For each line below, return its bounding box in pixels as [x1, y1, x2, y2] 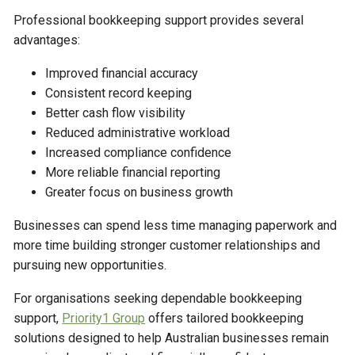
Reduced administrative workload [45, 124, 231, 140]
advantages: [13, 32, 81, 48]
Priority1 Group [62, 310, 146, 326]
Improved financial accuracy [45, 65, 199, 81]
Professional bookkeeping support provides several [13, 12, 304, 28]
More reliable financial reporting [45, 164, 221, 180]
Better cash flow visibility [45, 105, 186, 120]
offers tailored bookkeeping [145, 310, 304, 326]
